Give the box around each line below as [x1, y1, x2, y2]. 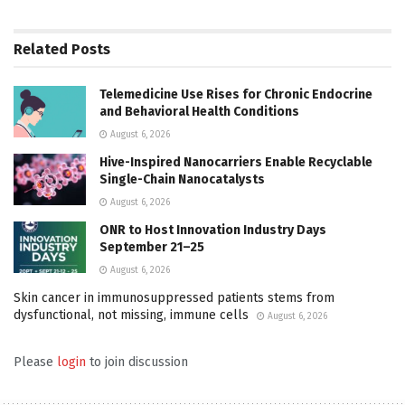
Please [14, 354, 57, 371]
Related [14, 41, 68, 59]
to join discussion [86, 354, 188, 371]
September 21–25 [99, 240, 204, 256]
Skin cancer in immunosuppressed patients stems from [14, 290, 334, 306]
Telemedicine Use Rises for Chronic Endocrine [99, 87, 372, 103]
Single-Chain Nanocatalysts [99, 172, 265, 188]
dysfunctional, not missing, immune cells [14, 307, 249, 324]
